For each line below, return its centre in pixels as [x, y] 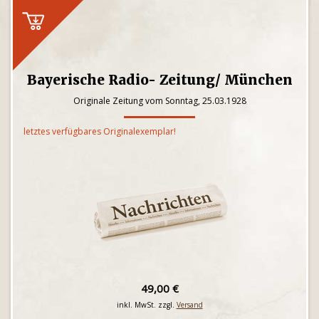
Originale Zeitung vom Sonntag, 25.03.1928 [159, 101]
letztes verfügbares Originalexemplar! [100, 131]
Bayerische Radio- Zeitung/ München [159, 80]
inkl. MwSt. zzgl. [146, 305]
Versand [189, 305]
